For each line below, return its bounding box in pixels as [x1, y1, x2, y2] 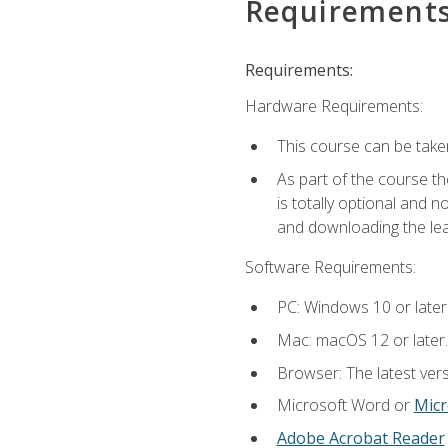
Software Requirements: [244, 256, 416, 279]
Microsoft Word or [276, 394, 414, 417]
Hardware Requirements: [244, 95, 423, 117]
